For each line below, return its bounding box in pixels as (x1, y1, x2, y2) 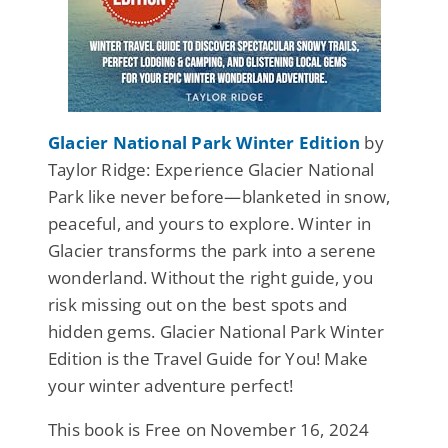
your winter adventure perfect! (48, 373, 293, 397)
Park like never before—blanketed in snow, (48, 184, 391, 208)
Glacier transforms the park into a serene (48, 238, 377, 262)
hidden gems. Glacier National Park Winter (48, 319, 385, 343)
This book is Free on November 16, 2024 (48, 417, 370, 441)
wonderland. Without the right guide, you (48, 265, 374, 289)
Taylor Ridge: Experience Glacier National (48, 157, 375, 181)
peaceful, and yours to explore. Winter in (48, 211, 372, 235)
